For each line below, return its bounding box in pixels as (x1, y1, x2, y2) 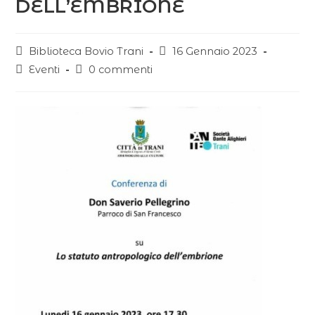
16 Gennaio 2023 (172, 45, 258, 58)
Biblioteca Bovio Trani (29, 45, 144, 58)
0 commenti (89, 63, 153, 77)
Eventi (29, 63, 60, 77)
